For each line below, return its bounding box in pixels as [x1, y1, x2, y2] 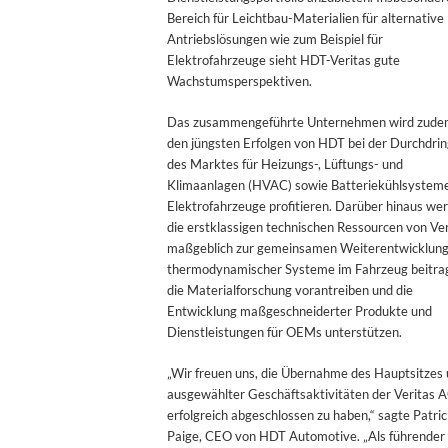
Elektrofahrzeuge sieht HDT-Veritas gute [167, 51, 400, 68]
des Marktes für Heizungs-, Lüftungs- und [167, 155, 403, 172]
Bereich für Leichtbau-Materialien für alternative [167, 9, 444, 26]
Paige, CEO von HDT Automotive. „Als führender [167, 427, 445, 444]
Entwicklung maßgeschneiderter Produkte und [167, 302, 432, 319]
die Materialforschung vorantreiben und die [167, 281, 413, 298]
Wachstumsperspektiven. [167, 72, 312, 89]
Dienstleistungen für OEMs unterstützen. [167, 323, 402, 340]
